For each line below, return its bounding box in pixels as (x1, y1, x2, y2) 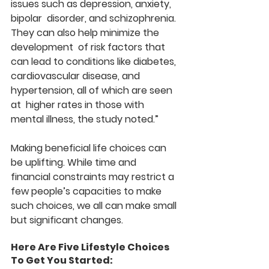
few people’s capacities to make (11, 184, 166, 198)
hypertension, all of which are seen (11, 83, 175, 97)
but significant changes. (11, 213, 123, 227)
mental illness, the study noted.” (11, 112, 159, 126)
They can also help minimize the (11, 25, 162, 40)
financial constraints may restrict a (11, 169, 177, 184)
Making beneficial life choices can (11, 141, 169, 155)
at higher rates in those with (11, 97, 147, 112)
